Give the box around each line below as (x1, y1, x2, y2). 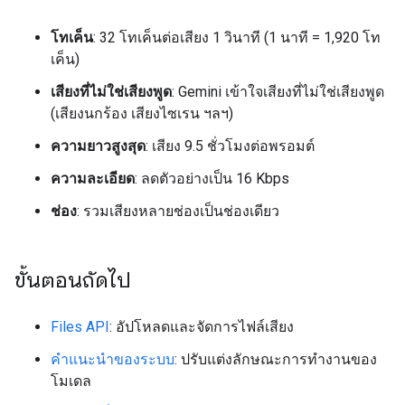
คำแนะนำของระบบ (51, 350, 174, 368)
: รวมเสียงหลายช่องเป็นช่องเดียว (77, 202, 279, 220)
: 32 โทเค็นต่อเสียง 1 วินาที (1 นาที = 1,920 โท (93, 28, 381, 46)
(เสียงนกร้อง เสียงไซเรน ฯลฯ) (51, 104, 233, 122)
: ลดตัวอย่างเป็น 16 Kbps (135, 169, 289, 187)
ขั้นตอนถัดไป (14, 266, 131, 294)
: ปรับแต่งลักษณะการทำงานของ (174, 350, 377, 368)
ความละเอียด (51, 169, 135, 187)
